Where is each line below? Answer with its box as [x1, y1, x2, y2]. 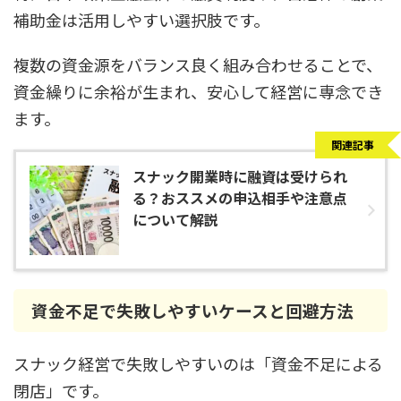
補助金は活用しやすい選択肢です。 [13, 8, 269, 31]
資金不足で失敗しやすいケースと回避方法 [31, 298, 354, 322]
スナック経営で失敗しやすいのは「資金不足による [13, 352, 383, 375]
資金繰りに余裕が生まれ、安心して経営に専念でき [13, 80, 383, 103]
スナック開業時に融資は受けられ [132, 166, 347, 187]
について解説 [132, 209, 218, 230]
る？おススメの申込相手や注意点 [132, 187, 347, 209]
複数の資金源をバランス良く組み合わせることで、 [13, 53, 382, 76]
